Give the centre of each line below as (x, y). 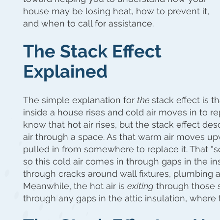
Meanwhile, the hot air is (75, 186)
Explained (65, 71)
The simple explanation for (80, 100)
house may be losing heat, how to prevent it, (116, 11)
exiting (140, 186)
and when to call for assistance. (88, 24)
